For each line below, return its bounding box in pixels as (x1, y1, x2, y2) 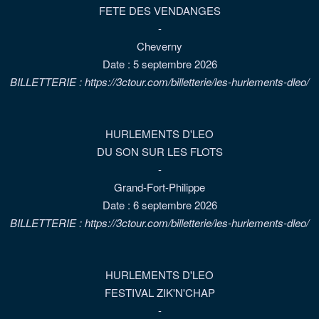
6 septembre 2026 (132, 197, 217, 212)
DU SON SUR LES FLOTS (96, 144, 223, 159)
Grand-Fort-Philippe (114, 179, 205, 194)
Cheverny (137, 38, 182, 53)
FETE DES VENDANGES (98, 3, 221, 18)
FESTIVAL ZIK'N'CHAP (104, 285, 215, 300)
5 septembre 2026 (132, 56, 217, 71)
